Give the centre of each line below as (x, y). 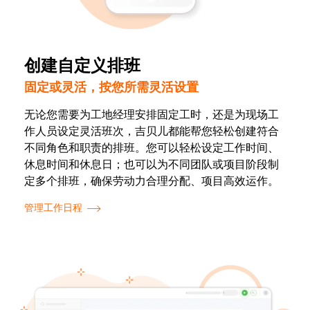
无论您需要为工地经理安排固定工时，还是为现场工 (152, 115)
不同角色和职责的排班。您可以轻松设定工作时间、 (152, 148)
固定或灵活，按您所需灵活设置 (111, 87)
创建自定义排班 (82, 66)
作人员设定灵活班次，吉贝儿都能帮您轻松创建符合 (152, 131)
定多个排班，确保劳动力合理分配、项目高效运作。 (152, 181)
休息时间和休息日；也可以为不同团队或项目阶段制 (152, 164)
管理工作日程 (53, 208)
